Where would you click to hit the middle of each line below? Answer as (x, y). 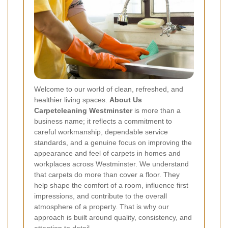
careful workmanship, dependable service (101, 132)
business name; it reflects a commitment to (103, 121)
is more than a (156, 111)
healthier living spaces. (72, 100)
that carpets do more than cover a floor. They (107, 175)
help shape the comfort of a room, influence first (111, 186)
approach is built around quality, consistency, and (113, 218)
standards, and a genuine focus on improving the (113, 143)
